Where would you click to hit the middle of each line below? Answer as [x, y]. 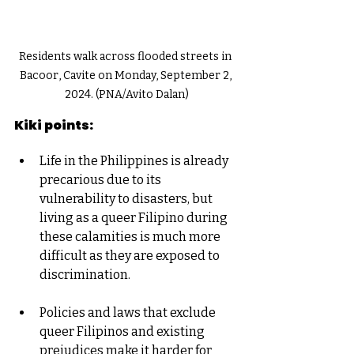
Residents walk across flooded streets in [126, 57]
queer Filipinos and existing [123, 332]
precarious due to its [102, 180]
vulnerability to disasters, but [127, 199]
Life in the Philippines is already [135, 161]
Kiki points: [54, 126]
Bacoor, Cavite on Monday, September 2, [126, 76]
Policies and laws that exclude [129, 313]
